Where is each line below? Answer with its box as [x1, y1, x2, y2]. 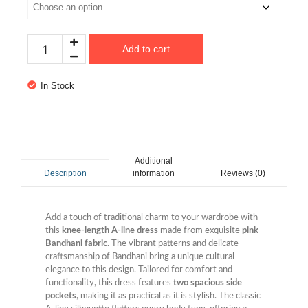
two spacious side [173, 278, 242, 288]
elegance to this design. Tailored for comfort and [45, 265, 232, 275]
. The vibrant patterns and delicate [107, 239, 239, 249]
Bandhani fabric [45, 239, 107, 249]
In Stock [41, 80, 74, 91]
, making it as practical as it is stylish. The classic [76, 291, 261, 301]
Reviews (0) [220, 168, 265, 179]
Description [43, 168, 87, 179]
